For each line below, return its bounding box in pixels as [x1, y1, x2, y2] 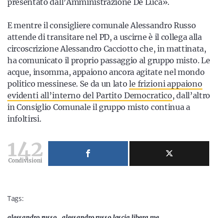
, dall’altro [172, 91, 211, 100]
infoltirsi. [7, 114, 41, 124]
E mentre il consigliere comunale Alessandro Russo [7, 20, 196, 30]
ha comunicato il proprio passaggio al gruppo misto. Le [7, 55, 210, 65]
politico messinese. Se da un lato [7, 79, 129, 89]
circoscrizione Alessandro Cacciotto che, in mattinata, [7, 44, 206, 54]
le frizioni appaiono [129, 79, 202, 89]
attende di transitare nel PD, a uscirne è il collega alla [7, 32, 202, 42]
